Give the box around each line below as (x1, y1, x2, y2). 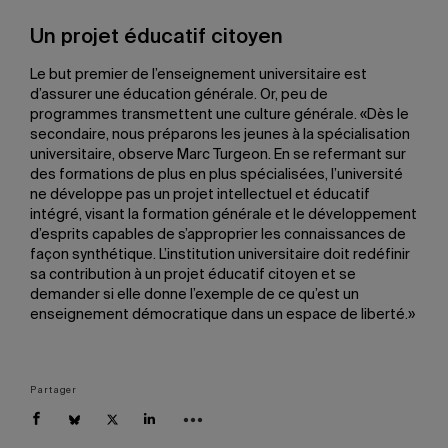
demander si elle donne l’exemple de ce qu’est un (30, 288, 359, 302)
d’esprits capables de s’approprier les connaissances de (30, 228, 406, 242)
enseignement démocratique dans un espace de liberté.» (30, 308, 415, 322)
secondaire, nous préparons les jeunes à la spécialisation (30, 128, 410, 142)
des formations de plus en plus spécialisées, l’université (30, 168, 403, 182)
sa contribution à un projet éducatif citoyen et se (30, 268, 356, 282)
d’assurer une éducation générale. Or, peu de (30, 88, 328, 102)
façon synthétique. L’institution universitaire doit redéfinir (30, 248, 410, 262)
